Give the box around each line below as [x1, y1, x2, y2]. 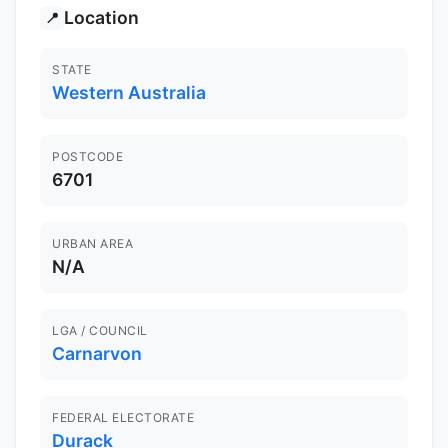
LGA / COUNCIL [52, 323, 148, 339]
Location [64, 7, 139, 29]
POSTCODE [52, 149, 123, 165]
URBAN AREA [52, 236, 133, 252]
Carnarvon [52, 343, 142, 365]
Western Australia [52, 82, 206, 104]
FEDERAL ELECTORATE [52, 410, 194, 426]
